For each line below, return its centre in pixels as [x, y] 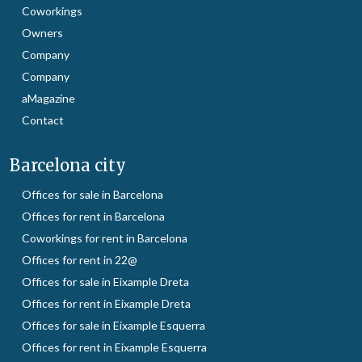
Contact [43, 120]
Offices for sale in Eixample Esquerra [114, 325]
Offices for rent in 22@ [80, 259]
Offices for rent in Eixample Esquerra [114, 347]
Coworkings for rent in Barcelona [105, 238]
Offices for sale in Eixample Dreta [105, 281]
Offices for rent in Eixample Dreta [106, 303]
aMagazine [48, 98]
